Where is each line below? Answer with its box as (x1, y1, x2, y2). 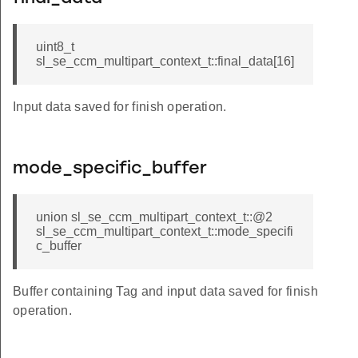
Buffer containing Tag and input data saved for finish (13, 284, 318, 299)
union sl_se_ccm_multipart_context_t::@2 (36, 210, 272, 225)
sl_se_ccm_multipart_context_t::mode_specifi (36, 225, 293, 239)
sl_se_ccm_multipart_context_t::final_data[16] (36, 54, 294, 69)
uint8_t (36, 40, 74, 54)
